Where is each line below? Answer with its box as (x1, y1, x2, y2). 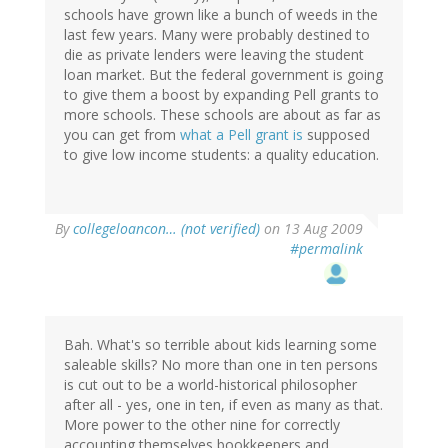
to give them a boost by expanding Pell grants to (64, 85, 379, 105)
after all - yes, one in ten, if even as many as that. (64, 395, 383, 415)
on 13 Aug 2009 (260, 219, 363, 239)
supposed (303, 125, 370, 145)
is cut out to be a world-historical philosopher (64, 375, 357, 395)
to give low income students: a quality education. (64, 145, 379, 165)
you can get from (64, 125, 180, 145)
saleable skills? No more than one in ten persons (64, 355, 378, 375)
